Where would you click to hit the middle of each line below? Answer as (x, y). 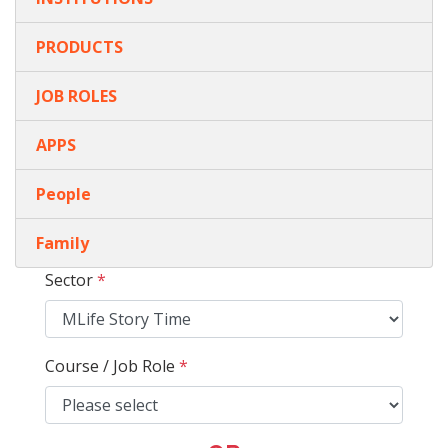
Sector (71, 280)
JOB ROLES (76, 96)
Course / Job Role (112, 366)
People (63, 194)
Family (62, 243)
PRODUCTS (79, 47)
